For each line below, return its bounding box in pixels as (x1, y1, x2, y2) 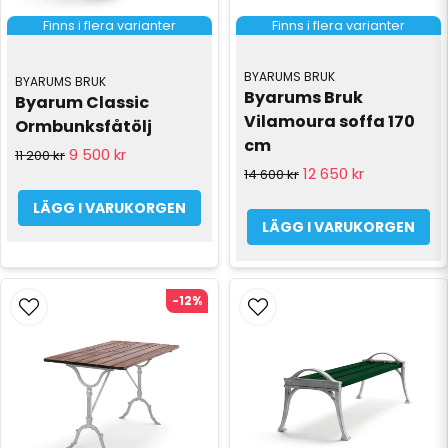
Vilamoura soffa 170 (244, 110, 415, 134)
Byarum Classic (15, 91, 149, 115)
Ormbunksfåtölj (15, 115, 152, 139)
